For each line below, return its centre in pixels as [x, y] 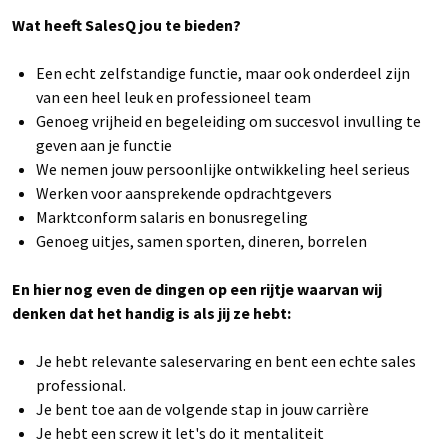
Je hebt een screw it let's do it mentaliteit [180, 433]
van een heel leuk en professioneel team [173, 97]
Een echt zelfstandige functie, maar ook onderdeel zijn [223, 73]
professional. [81, 385]
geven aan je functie [104, 145]
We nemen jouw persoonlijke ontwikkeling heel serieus [223, 169]
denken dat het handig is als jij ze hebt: [151, 313]
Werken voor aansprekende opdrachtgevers [184, 193]
